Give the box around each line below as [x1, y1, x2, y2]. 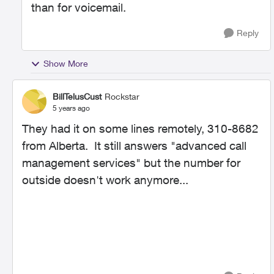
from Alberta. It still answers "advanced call [22, 139, 246, 152]
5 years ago [53, 103, 90, 113]
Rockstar [105, 91, 139, 102]
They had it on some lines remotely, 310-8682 [22, 122, 259, 135]
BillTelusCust [53, 91, 102, 102]
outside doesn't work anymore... [22, 173, 188, 187]
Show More [43, 58, 88, 68]
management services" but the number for [22, 156, 240, 169]
